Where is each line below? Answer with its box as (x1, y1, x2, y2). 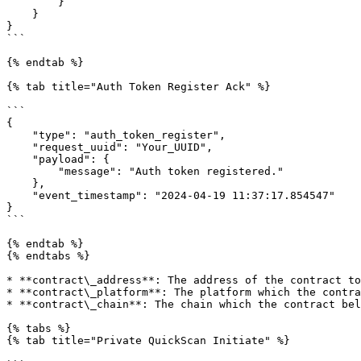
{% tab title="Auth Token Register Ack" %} (6, 81, 271, 93)
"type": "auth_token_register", (6, 129, 32, 141)
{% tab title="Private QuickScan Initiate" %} (6, 334, 290, 346)
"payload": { (6, 153, 32, 165)
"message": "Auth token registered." (6, 165, 58, 177)
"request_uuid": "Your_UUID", (6, 141, 32, 153)
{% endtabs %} (6, 250, 90, 262)
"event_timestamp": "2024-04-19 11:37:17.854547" (6, 189, 32, 201)
